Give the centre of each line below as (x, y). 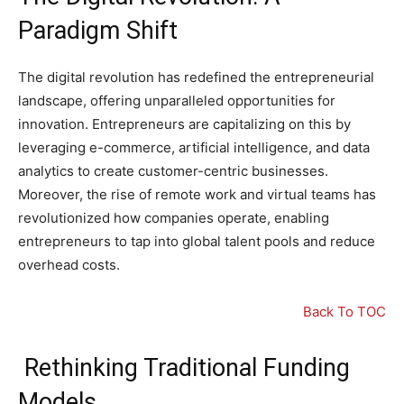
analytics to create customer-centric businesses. (173, 171)
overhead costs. (69, 265)
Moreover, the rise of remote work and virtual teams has (197, 195)
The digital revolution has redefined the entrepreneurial (196, 78)
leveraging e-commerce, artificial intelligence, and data (194, 148)
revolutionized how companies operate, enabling (174, 218)
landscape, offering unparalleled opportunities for (177, 101)
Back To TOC (344, 312)
